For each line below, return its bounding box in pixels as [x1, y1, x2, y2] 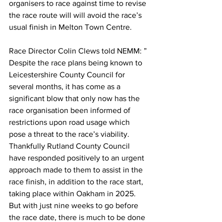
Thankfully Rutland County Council [9, 141, 132, 150]
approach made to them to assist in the [9, 165, 145, 174]
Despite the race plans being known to [9, 58, 144, 67]
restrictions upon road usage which [9, 117, 132, 126]
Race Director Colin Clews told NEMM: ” [9, 46, 149, 55]
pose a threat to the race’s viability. [9, 129, 131, 138]
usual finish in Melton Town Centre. [9, 22, 132, 31]
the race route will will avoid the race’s [9, 10, 144, 19]
